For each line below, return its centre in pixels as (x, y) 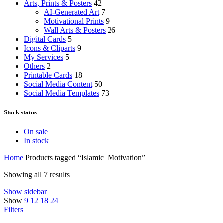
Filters (14, 210)
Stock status (20, 112)
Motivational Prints (74, 21)
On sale (36, 132)
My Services (44, 57)
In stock (36, 141)
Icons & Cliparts (50, 48)
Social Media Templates (61, 93)
